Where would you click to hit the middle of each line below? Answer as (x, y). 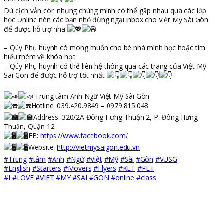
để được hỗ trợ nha (36, 29)
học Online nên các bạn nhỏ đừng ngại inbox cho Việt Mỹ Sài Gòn (106, 19)
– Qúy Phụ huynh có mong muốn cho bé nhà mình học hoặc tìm (105, 47)
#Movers (77, 168)
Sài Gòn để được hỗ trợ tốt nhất (55, 75)
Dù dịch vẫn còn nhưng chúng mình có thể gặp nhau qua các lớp (105, 10)
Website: (43, 147)
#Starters (47, 168)
